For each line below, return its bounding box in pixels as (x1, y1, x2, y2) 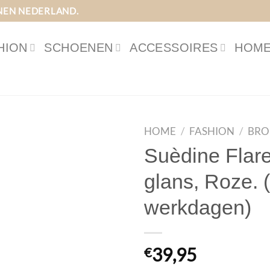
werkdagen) (144, 195, 251, 219)
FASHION (189, 125, 235, 138)
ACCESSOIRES (130, 41, 218, 55)
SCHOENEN (44, 41, 113, 55)
